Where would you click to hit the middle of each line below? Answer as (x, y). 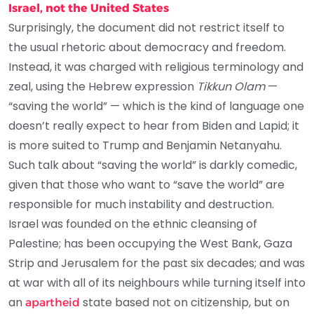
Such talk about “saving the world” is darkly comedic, (153, 165)
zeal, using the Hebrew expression (103, 86)
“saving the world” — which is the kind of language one (156, 106)
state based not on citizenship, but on (185, 302)
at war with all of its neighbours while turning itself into (157, 282)
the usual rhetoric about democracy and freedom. (147, 47)
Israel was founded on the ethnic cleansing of (133, 224)
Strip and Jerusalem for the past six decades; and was (157, 263)
